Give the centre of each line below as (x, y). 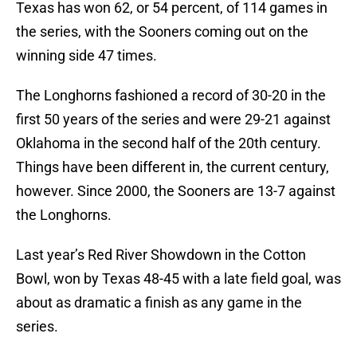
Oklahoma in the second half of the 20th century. (169, 143)
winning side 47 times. (86, 56)
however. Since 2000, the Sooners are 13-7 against (176, 191)
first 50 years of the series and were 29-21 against (173, 120)
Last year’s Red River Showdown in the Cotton (161, 255)
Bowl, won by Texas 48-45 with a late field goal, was (178, 279)
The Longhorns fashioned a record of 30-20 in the (171, 96)
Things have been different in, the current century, (173, 167)
